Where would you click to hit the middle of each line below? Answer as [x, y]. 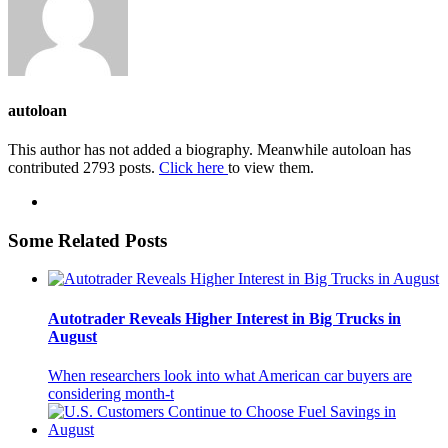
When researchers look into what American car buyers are [230, 375]
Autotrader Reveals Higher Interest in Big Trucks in [224, 318]
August [72, 336]
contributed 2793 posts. [83, 167]
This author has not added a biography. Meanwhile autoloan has [209, 149]
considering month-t [111, 393]
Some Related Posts [87, 240]
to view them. [271, 167]
